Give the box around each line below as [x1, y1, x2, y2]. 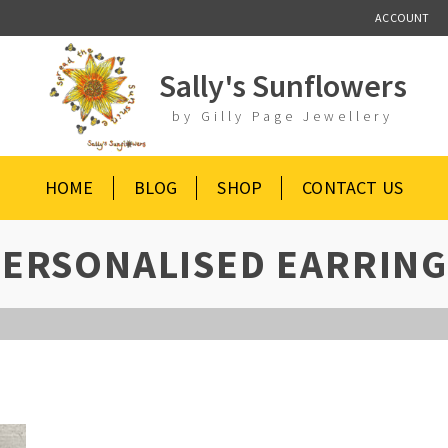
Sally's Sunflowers [158, 66, 407, 106]
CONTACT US [302, 176, 404, 199]
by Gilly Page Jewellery [172, 107, 394, 125]
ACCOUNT [375, 10, 430, 25]
